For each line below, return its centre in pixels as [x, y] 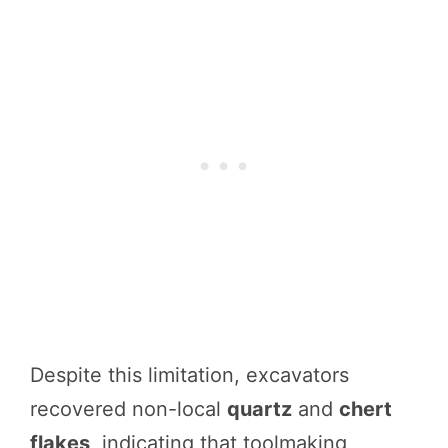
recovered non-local [128, 409]
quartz [259, 409]
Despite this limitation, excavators [189, 375]
